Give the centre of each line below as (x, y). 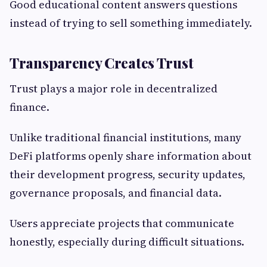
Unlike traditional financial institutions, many (125, 138)
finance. (30, 107)
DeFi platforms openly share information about (131, 156)
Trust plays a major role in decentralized (114, 89)
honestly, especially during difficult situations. (127, 242)
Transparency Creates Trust (102, 63)
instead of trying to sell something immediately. (131, 23)
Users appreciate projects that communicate (122, 223)
